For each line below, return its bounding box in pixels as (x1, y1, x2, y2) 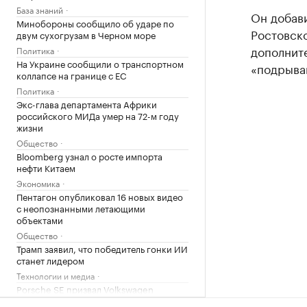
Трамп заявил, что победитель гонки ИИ (16, 241, 188, 255)
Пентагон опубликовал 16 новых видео (16, 188, 183, 203)
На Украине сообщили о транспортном (16, 56, 184, 70)
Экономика (16, 175, 60, 189)
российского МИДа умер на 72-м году (16, 108, 179, 122)
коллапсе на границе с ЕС (16, 67, 126, 82)
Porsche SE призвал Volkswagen (16, 281, 153, 295)
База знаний (16, 2, 63, 16)
